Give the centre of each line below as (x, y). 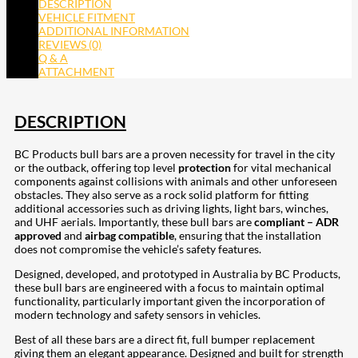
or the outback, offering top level (96, 168)
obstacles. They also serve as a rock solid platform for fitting (161, 195)
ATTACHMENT (76, 71)
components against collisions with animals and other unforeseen (176, 181)
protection (205, 168)
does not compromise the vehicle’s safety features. (138, 249)
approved (38, 236)
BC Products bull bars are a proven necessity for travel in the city (175, 154)
